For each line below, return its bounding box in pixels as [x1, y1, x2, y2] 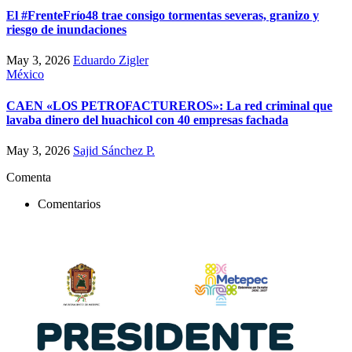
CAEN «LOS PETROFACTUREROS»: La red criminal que [6, 98, 332, 112]
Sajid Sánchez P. [73, 143, 155, 157]
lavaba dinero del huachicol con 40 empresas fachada [6, 112, 288, 126]
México [6, 68, 44, 82]
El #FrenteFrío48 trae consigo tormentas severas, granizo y [6, 9, 319, 22]
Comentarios [38, 196, 101, 211]
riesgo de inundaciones [6, 23, 126, 36]
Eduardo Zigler [73, 53, 148, 68]
